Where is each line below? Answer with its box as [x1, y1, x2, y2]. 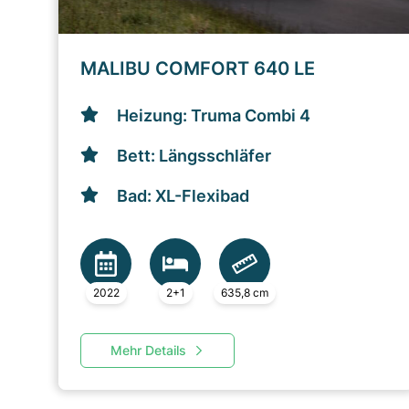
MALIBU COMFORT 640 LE [80, 58, 315, 79]
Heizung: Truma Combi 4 [117, 106, 310, 125]
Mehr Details [110, 342, 186, 358]
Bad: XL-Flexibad [117, 186, 249, 205]
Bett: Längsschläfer [117, 146, 271, 165]
